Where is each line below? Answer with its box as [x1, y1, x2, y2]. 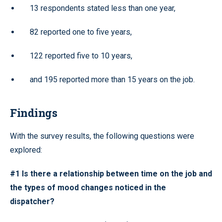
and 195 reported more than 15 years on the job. [30, 75, 195, 84]
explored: [10, 145, 42, 155]
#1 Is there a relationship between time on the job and [10, 169, 212, 178]
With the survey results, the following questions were [10, 131, 194, 141]
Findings [10, 106, 57, 120]
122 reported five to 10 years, [30, 51, 132, 60]
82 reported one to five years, [30, 27, 132, 37]
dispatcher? [10, 197, 55, 206]
